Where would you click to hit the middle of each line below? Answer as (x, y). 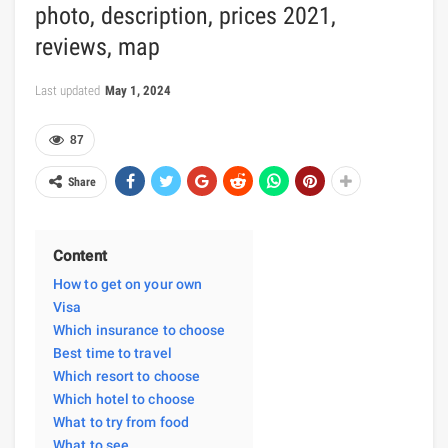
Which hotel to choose (124, 398)
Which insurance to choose (139, 329)
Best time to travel (112, 352)
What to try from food (121, 421)
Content (80, 255)
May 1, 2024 (138, 90)
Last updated (69, 90)
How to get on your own (128, 283)
